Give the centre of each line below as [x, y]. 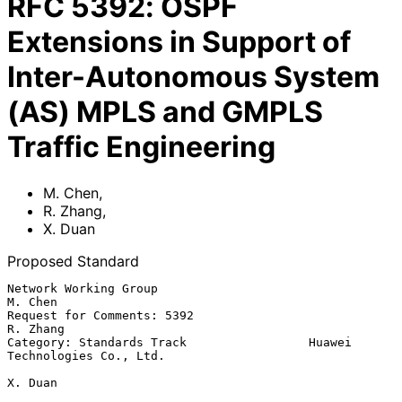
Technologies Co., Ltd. [86, 355]
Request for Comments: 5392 [100, 315]
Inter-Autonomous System [193, 77]
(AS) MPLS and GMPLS [165, 112]
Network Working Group [83, 288]
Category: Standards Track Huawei [179, 342]
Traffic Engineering [141, 147]
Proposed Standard [73, 261]
